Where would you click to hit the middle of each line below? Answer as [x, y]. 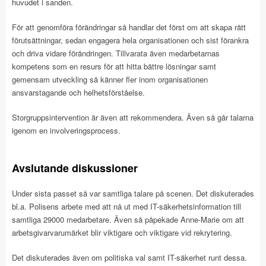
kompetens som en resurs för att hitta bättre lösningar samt [114, 66]
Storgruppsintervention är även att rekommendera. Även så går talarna [133, 117]
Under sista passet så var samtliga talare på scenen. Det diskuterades [133, 193]
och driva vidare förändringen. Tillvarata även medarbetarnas [116, 53]
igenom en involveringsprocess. [66, 130]
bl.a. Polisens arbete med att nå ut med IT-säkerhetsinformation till [126, 206]
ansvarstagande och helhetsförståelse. [78, 92]
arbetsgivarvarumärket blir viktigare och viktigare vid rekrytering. [122, 232]
